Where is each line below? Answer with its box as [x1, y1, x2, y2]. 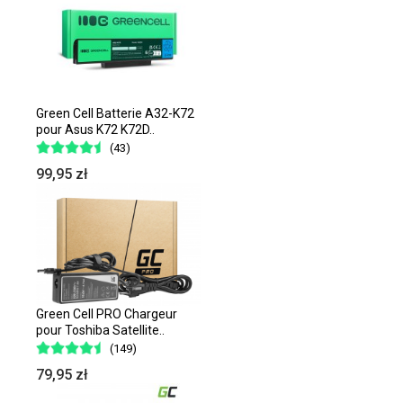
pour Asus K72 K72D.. [36, 122, 155, 138]
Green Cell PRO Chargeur [36, 307, 177, 322]
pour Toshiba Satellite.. [36, 323, 165, 338]
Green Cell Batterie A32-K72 [36, 106, 194, 121]
